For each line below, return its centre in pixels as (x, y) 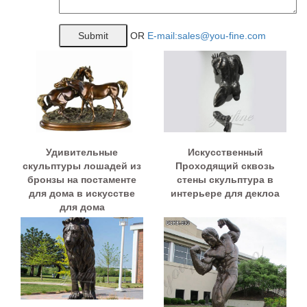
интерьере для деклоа (225, 194)
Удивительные (82, 152)
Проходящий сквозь (225, 166)
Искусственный (225, 152)
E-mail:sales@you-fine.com (207, 35)
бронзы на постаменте (82, 180)
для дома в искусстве (82, 194)
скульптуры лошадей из (82, 166)
